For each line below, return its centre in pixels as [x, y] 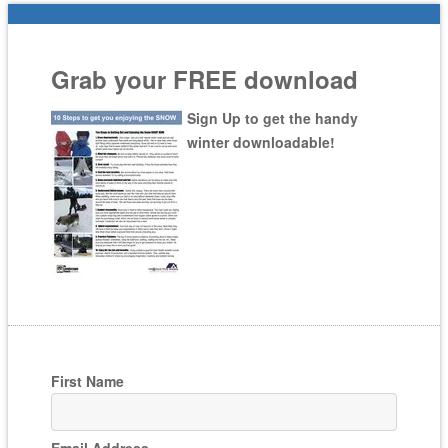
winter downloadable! [261, 141]
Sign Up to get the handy [273, 117]
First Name [88, 381]
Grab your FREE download [205, 78]
